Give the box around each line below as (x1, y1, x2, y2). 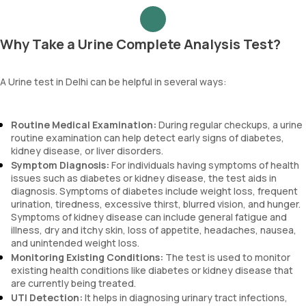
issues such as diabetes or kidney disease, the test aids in (11, 171, 277, 184)
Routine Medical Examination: (11, 118, 156, 131)
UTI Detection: (11, 291, 83, 304)
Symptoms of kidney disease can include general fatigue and (11, 210, 287, 223)
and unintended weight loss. (11, 236, 139, 249)
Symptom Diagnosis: (11, 158, 109, 171)
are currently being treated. (11, 277, 136, 290)
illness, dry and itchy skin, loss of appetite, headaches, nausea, (11, 223, 296, 236)
